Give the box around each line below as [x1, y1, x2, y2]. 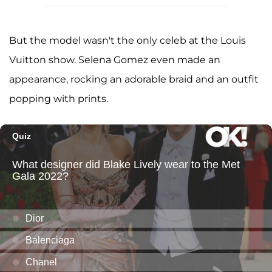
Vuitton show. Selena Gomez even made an [9, 53, 220, 66]
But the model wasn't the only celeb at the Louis [9, 34, 246, 46]
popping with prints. [9, 92, 108, 104]
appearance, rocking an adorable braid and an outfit [9, 73, 259, 85]
